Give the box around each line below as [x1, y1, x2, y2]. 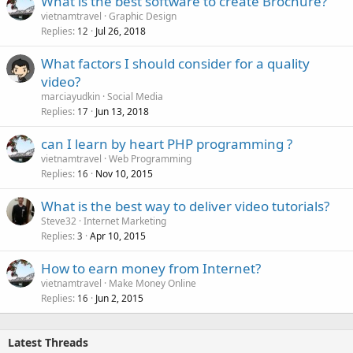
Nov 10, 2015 [95, 167, 153, 180]
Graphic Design [109, 9, 176, 23]
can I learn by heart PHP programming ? [41, 135, 292, 153]
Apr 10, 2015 [90, 229, 146, 243]
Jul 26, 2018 [95, 24, 146, 38]
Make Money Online [109, 277, 196, 290]
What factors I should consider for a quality [41, 54, 310, 72]
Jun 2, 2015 [95, 292, 143, 305]
